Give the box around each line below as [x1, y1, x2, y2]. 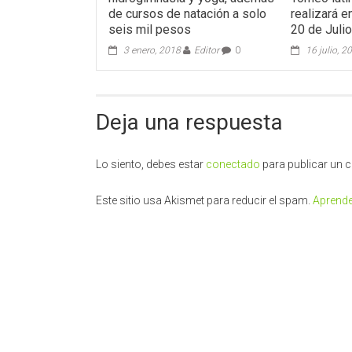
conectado [206, 158, 260, 171]
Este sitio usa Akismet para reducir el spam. [96, 194, 313, 207]
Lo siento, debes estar [96, 158, 206, 171]
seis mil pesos [108, 22, 192, 38]
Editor [194, 45, 220, 57]
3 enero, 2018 [123, 45, 181, 57]
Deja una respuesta [96, 109, 283, 136]
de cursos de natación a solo [108, 6, 267, 22]
